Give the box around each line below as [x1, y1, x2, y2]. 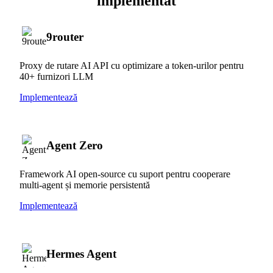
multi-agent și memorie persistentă [19, 179, 150, 190]
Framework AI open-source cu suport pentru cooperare [19, 168, 230, 179]
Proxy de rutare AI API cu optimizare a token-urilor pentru [19, 60, 244, 71]
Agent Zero [46, 138, 103, 152]
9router [46, 30, 83, 43]
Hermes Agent [46, 247, 116, 260]
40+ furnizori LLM [19, 71, 93, 82]
